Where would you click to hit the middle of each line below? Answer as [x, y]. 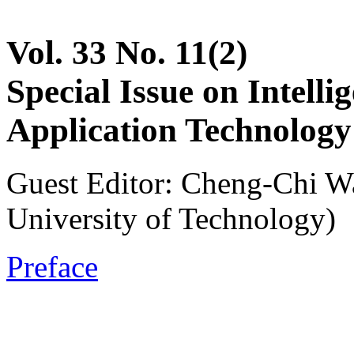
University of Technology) [171, 218]
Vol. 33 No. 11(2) [127, 52]
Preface [52, 266]
